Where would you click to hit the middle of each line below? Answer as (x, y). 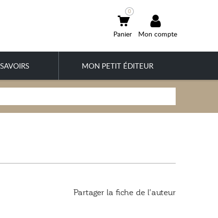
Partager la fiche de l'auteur (125, 192)
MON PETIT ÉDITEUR (117, 66)
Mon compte (158, 34)
